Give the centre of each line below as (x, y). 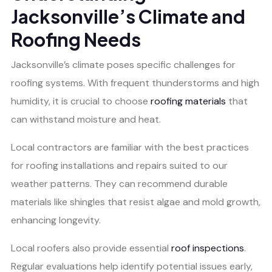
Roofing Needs (76, 39)
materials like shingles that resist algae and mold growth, (136, 202)
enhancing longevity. (56, 220)
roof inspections (208, 248)
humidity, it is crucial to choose (81, 101)
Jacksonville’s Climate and (128, 16)
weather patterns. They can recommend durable (119, 183)
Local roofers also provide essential (91, 248)
